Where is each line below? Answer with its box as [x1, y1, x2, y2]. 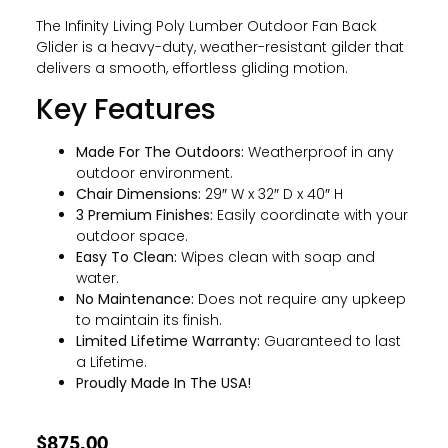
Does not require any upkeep [193, 288, 406, 309]
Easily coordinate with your [212, 204, 408, 225]
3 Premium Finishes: [75, 204, 213, 225]
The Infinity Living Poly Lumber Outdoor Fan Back [35, 15, 377, 36]
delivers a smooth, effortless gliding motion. [35, 57, 348, 78]
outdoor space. [75, 225, 188, 246]
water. [75, 267, 119, 288]
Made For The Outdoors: [75, 141, 244, 162]
